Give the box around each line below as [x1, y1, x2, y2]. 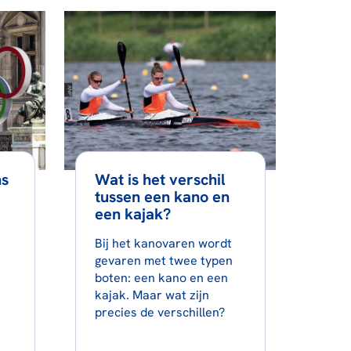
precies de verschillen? [94, 303, 225, 320]
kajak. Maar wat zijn [94, 286, 209, 303]
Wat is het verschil [94, 168, 226, 190]
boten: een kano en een [94, 269, 228, 286]
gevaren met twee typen [94, 251, 233, 269]
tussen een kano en [94, 186, 230, 207]
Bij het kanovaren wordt [94, 234, 232, 251]
